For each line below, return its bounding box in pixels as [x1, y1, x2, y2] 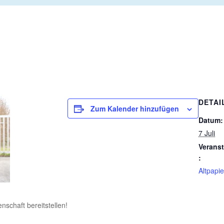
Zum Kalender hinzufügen [90, 103, 179, 114]
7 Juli [198, 128, 215, 138]
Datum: [198, 115, 223, 125]
